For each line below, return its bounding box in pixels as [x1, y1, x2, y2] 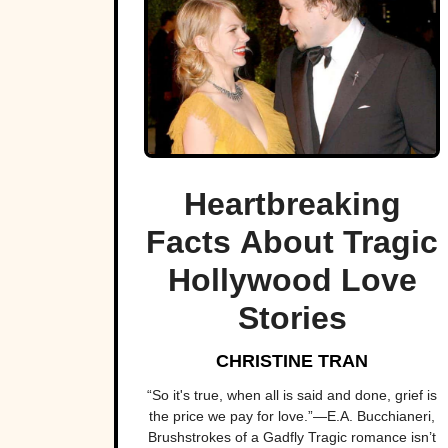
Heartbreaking [183, 186, 401, 223]
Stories [237, 300, 347, 337]
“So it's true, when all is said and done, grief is [147, 387, 437, 404]
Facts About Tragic [146, 224, 438, 261]
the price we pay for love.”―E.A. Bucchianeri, [149, 408, 435, 425]
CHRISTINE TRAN [216, 351, 368, 372]
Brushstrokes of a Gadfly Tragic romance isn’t [148, 429, 436, 446]
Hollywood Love [167, 262, 417, 299]
